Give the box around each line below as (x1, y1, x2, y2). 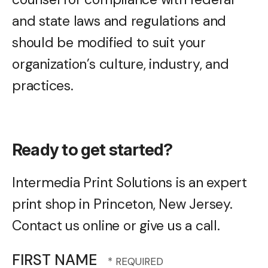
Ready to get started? (12, 139, 173, 160)
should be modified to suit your (12, 33, 206, 51)
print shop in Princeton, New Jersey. (12, 194, 233, 213)
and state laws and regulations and (12, 11, 227, 30)
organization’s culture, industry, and (12, 54, 229, 73)
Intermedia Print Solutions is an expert (12, 173, 248, 191)
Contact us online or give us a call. (12, 216, 220, 234)
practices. (12, 76, 74, 95)
